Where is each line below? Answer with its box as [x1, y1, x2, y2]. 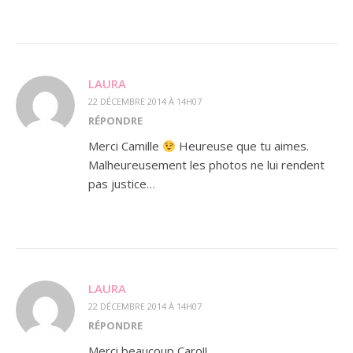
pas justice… [88, 176, 155, 191]
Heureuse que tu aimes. [176, 138, 310, 154]
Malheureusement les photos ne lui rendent [88, 157, 325, 173]
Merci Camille [88, 138, 162, 154]
